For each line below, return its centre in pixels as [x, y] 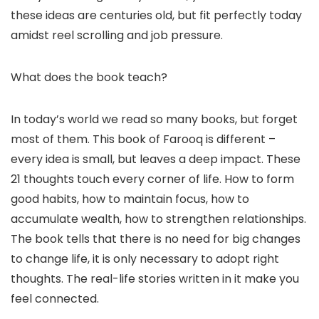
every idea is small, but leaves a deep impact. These [156, 159]
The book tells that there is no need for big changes [156, 239]
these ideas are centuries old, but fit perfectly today [156, 16]
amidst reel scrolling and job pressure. [117, 36]
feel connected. [55, 299]
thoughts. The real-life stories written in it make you [155, 279]
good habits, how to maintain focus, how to [130, 199]
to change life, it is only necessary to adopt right [145, 259]
